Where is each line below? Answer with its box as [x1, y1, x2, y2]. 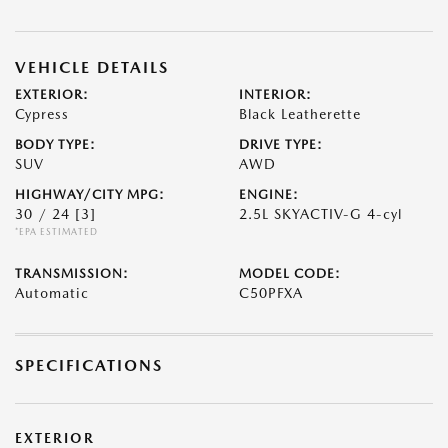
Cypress [15, 106, 69, 122]
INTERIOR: [239, 87, 312, 102]
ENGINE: [239, 187, 299, 202]
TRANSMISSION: [15, 266, 129, 281]
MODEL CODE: [239, 266, 341, 281]
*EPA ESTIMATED [15, 226, 98, 237]
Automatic [15, 285, 89, 301]
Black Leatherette [239, 106, 361, 122]
